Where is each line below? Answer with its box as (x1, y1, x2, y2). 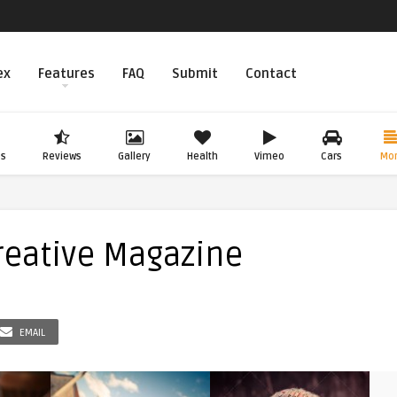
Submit (172, 66, 218, 82)
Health (187, 151, 218, 162)
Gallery (118, 151, 151, 162)
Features (38, 66, 95, 82)
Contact (245, 66, 297, 82)
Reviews (43, 151, 82, 162)
